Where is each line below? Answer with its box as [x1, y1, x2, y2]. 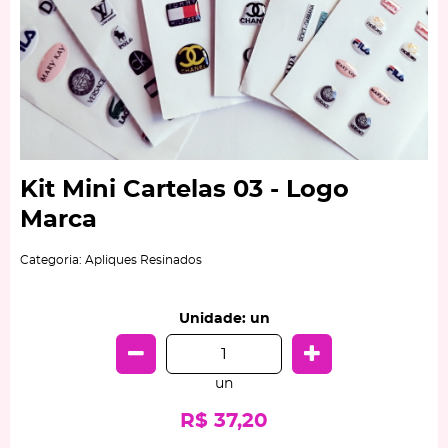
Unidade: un [178, 312, 270, 327]
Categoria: [20, 254, 82, 267]
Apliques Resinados [85, 254, 202, 267]
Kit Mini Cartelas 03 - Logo [20, 178, 349, 202]
